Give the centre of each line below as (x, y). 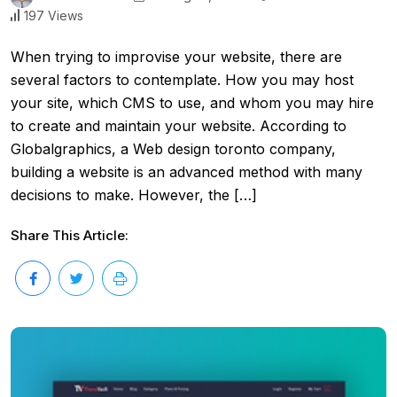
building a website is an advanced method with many (187, 171)
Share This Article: (70, 235)
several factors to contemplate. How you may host (182, 79)
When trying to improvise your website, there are (176, 56)
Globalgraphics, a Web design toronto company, (173, 148)
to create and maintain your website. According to (179, 125)
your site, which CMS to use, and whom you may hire (192, 102)
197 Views (54, 15)
